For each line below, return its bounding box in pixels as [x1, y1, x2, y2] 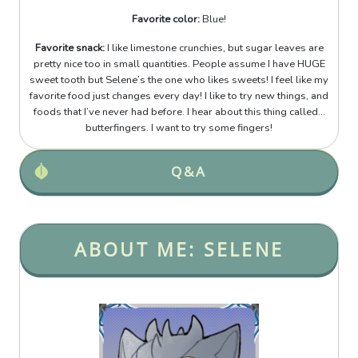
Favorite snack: [34, 41, 105, 56]
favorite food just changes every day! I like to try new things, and [30, 89, 328, 104]
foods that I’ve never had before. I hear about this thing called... [33, 105, 325, 120]
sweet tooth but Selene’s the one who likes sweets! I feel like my [30, 73, 328, 88]
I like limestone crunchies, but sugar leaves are [104, 41, 324, 56]
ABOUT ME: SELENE [74, 236, 284, 262]
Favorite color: [132, 12, 202, 27]
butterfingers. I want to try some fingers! [86, 121, 272, 136]
